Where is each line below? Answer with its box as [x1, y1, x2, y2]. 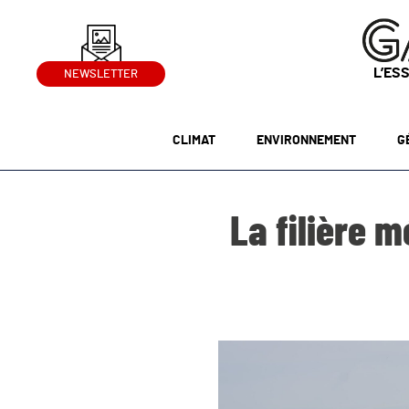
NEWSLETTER [64, 68, 139, 81]
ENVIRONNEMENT [256, 134, 356, 147]
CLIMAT [173, 134, 216, 147]
